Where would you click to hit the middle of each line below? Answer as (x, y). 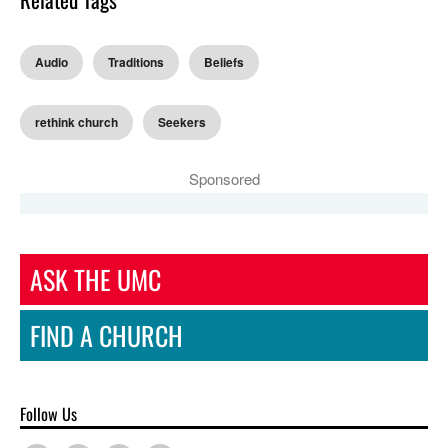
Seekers (182, 122)
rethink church (76, 122)
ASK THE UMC (95, 279)
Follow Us (48, 413)
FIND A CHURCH (106, 335)
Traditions (136, 62)
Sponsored (224, 179)
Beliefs (224, 62)
